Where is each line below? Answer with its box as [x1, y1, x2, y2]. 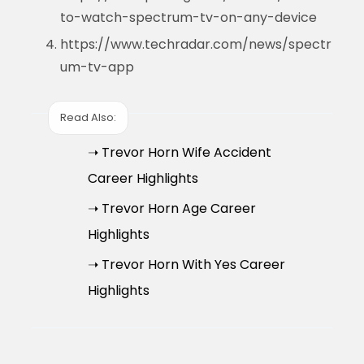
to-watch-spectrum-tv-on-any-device [59, 7, 317, 27]
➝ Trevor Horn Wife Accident [87, 142, 271, 162]
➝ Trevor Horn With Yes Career [87, 254, 285, 274]
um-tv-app [59, 57, 134, 76]
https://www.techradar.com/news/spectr [59, 34, 331, 54]
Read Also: [59, 110, 116, 126]
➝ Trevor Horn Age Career [87, 198, 256, 218]
